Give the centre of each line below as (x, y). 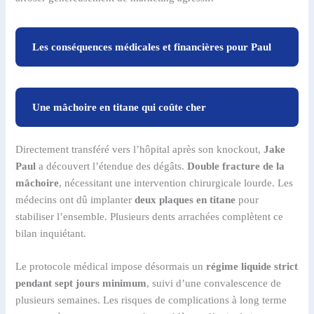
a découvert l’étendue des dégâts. (112, 166)
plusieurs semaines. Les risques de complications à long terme (151, 300)
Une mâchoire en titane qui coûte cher (120, 107)
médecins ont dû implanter (75, 199)
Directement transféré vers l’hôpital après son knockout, (140, 149)
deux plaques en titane (185, 199)
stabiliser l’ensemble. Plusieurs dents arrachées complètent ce (150, 216)
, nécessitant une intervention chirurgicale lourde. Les (176, 183)
